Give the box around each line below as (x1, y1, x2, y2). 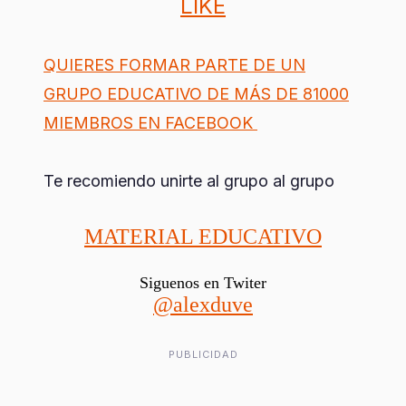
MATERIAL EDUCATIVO (84, 225, 322, 249)
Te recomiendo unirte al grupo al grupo (43, 171, 334, 191)
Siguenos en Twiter (140, 274, 266, 293)
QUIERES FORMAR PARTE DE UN (43, 55, 305, 75)
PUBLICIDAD (168, 348, 238, 362)
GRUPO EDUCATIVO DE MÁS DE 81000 (43, 84, 349, 104)
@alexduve (153, 293, 253, 317)
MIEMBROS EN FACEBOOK (43, 113, 257, 133)
